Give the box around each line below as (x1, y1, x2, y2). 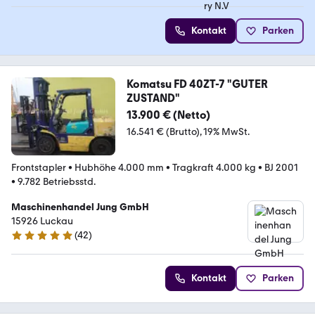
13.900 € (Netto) (126, 108, 210, 122)
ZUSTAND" (126, 91, 180, 105)
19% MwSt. (202, 125, 250, 138)
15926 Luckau (11, 214, 73, 227)
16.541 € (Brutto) (126, 125, 200, 138)
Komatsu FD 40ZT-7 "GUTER (126, 77, 269, 91)
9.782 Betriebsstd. (18, 175, 96, 188)
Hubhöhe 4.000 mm (75, 161, 164, 174)
